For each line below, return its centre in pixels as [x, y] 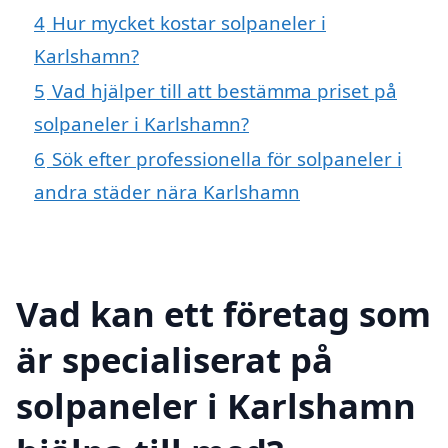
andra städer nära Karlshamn [167, 192]
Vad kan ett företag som [223, 313]
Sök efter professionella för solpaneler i [227, 159]
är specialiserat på [174, 359]
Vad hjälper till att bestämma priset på [224, 91]
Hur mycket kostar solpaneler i [189, 23]
